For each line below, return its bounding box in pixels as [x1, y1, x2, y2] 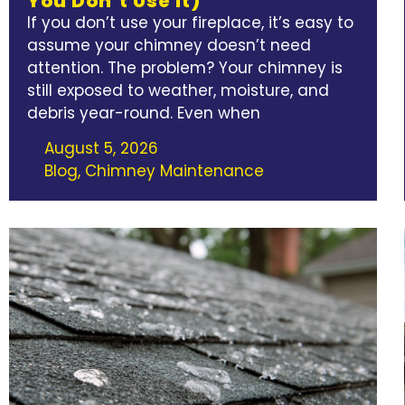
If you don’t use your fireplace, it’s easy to [27, 11, 353, 33]
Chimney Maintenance [85, 160, 264, 183]
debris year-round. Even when [27, 101, 260, 124]
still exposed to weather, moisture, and [27, 79, 329, 101]
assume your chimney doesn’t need [27, 33, 311, 56]
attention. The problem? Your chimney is [27, 56, 343, 79]
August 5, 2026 [44, 137, 158, 160]
